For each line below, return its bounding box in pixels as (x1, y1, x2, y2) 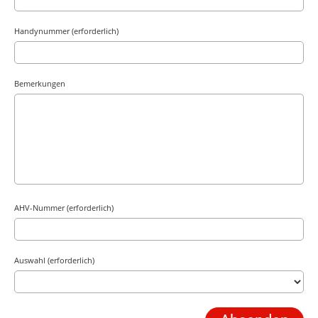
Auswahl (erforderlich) (14, 255, 94, 265)
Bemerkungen (14, 78, 65, 89)
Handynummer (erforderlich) (14, 26, 119, 36)
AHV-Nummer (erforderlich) (14, 202, 114, 213)
